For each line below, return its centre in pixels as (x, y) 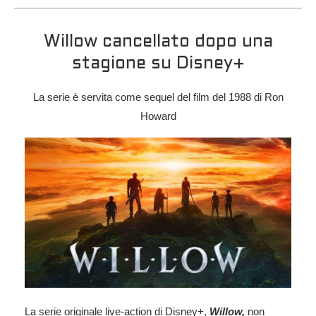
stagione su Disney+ (158, 65)
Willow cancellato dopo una (158, 43)
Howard (158, 116)
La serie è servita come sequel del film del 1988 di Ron (158, 97)
